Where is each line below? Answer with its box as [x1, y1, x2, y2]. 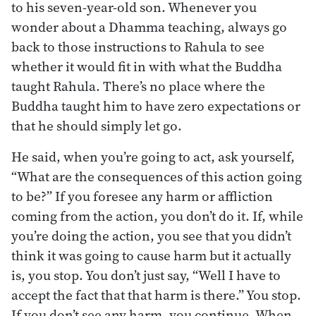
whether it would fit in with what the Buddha [11, 56, 282, 75]
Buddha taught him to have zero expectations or [11, 96, 300, 115]
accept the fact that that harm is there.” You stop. [11, 285, 301, 304]
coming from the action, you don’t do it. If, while [11, 206, 303, 225]
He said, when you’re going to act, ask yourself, [11, 147, 295, 166]
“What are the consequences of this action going [11, 166, 302, 186]
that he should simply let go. [11, 116, 182, 135]
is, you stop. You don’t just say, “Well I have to [11, 265, 281, 284]
